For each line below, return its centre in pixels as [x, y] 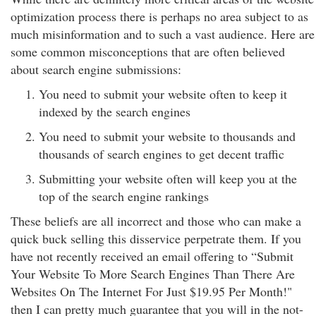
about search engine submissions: [96, 69]
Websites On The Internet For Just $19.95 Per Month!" [151, 291]
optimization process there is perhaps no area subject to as [159, 16]
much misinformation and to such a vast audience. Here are [163, 34]
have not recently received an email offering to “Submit [152, 256]
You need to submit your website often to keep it [163, 94]
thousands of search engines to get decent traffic [162, 154]
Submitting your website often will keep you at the [168, 178]
